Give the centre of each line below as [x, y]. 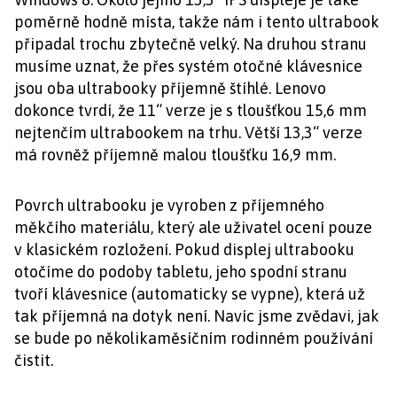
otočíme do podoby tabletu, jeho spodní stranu [181, 272]
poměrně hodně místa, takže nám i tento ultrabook [197, 22]
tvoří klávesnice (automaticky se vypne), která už [190, 294]
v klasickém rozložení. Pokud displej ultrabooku [184, 249]
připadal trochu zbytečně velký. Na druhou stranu [191, 44]
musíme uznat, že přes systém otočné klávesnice [188, 66]
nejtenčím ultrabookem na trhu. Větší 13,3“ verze [188, 132]
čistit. [34, 360]
